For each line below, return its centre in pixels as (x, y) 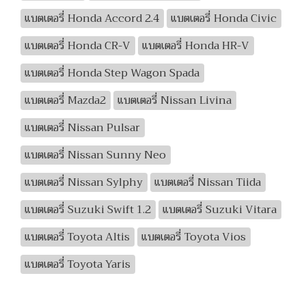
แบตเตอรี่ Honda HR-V (196, 46)
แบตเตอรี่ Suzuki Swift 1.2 (88, 210)
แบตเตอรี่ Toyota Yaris (78, 264)
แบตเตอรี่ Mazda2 (66, 100)
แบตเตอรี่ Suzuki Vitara (220, 210)
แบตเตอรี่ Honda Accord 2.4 (92, 18)
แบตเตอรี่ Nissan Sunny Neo (96, 155)
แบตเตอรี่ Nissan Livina (175, 100)
